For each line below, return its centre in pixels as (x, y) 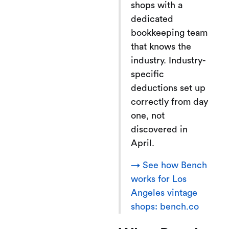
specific (147, 74)
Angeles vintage (164, 193)
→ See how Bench (169, 165)
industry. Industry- (168, 60)
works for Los (159, 179)
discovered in (159, 129)
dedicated (152, 19)
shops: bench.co (165, 207)
